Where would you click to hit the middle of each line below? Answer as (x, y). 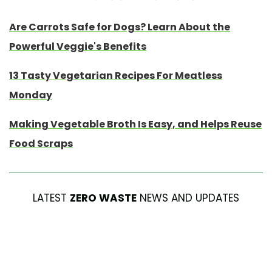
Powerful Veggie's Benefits (78, 47)
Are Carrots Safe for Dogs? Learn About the (120, 27)
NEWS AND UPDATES (188, 198)
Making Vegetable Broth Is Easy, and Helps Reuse (135, 124)
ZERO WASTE (103, 198)
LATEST (51, 198)
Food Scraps (41, 144)
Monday (31, 95)
